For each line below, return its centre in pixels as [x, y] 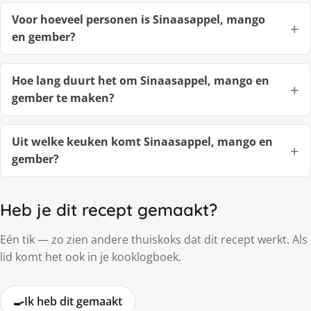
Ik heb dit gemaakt [73, 302]
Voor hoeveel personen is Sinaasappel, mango [138, 20]
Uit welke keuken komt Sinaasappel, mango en [142, 142]
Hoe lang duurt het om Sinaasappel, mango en [141, 81]
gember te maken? [63, 98]
